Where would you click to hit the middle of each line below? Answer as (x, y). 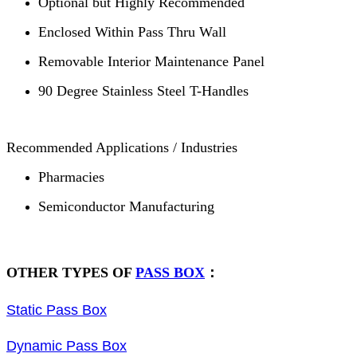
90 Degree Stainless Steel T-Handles (143, 91)
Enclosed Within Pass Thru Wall (132, 32)
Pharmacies (71, 177)
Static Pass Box (57, 310)
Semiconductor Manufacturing (126, 207)
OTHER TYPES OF (71, 273)
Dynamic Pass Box (67, 346)
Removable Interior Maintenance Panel (151, 62)
